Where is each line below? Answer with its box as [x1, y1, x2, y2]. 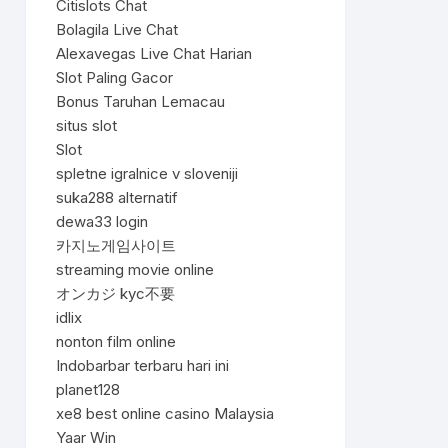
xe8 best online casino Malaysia [56, 404, 274, 423]
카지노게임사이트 [56, 236, 176, 255]
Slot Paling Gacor [56, 68, 173, 87]
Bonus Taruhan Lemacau [56, 92, 225, 111]
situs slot [56, 116, 117, 135]
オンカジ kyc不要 [56, 284, 175, 303]
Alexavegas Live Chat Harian [56, 44, 252, 63]
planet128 [56, 380, 120, 399]
